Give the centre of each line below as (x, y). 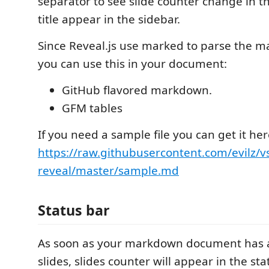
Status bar (74, 210)
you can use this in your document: (132, 64)
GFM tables (92, 108)
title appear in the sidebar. (109, 19)
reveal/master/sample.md (108, 171)
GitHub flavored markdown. (137, 90)
